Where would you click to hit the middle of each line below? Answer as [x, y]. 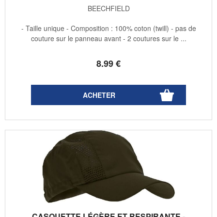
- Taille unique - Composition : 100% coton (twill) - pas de [108, 28]
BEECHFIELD [108, 8]
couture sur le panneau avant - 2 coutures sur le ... [108, 38]
